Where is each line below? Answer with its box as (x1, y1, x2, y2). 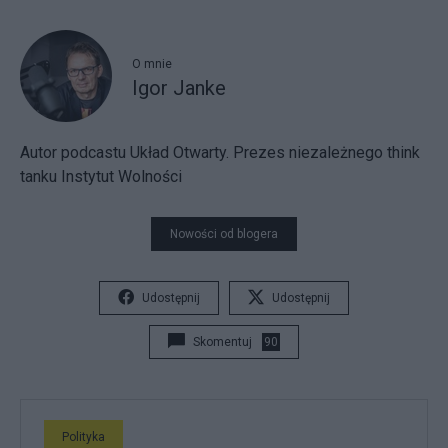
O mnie (132, 56, 172, 71)
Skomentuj (193, 335, 252, 349)
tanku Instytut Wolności (20, 167, 182, 186)
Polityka (62, 430, 105, 444)
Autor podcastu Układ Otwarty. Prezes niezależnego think (20, 143, 420, 162)
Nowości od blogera (170, 227, 278, 241)
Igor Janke (132, 75, 226, 100)
